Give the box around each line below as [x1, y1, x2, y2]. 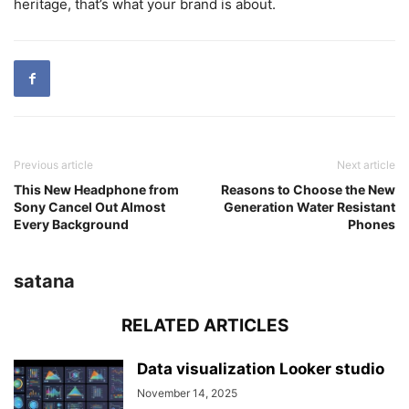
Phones [348, 215, 395, 232]
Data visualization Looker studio [137, 359, 384, 378]
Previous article [14, 157, 93, 172]
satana [14, 269, 75, 292]
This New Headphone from [14, 181, 179, 197]
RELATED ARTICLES [121, 314, 288, 336]
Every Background [14, 215, 129, 232]
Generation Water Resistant [224, 198, 395, 215]
